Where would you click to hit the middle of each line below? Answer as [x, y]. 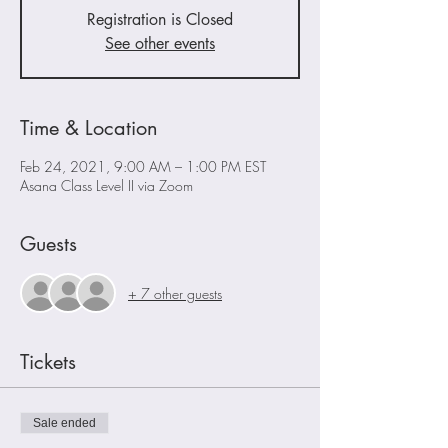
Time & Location [89, 128]
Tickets [48, 362]
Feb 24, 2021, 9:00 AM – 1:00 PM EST [143, 166]
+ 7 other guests [175, 293]
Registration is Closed [160, 19]
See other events [160, 43]
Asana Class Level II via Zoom [106, 185]
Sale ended [64, 423]
